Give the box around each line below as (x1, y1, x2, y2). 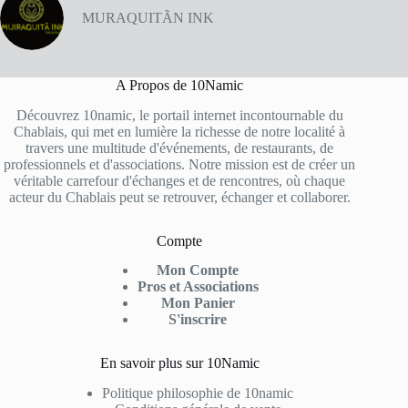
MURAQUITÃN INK (82, 9, 214, 25)
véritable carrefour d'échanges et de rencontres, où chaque (14, 172, 346, 189)
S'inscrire (168, 311, 228, 328)
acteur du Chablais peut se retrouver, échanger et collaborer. (8, 189, 351, 205)
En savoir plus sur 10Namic (99, 355, 260, 372)
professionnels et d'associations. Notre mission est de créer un (4, 156, 356, 172)
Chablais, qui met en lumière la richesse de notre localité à (14, 123, 346, 139)
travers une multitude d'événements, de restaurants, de (25, 139, 334, 156)
